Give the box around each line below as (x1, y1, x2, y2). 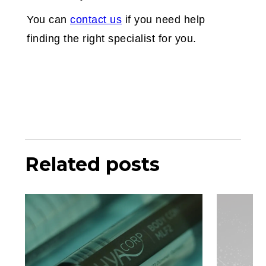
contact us (70, 14, 122, 26)
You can (27, 14, 70, 26)
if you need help (122, 14, 205, 26)
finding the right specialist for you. (27, 33, 197, 45)
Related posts (25, 153, 160, 176)
